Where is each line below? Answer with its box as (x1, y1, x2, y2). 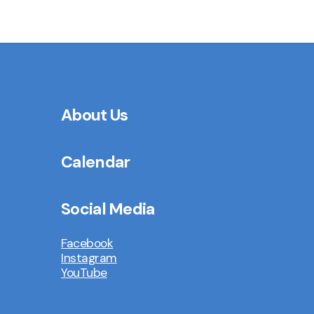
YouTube (61, 265, 107, 281)
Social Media (61, 198, 155, 220)
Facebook (61, 235, 114, 252)
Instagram (61, 250, 117, 266)
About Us (61, 104, 128, 125)
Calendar (61, 151, 130, 173)
